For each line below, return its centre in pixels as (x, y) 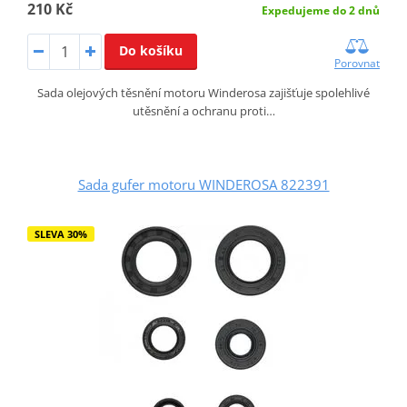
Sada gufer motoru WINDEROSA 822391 (203, 184)
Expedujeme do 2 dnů (321, 10)
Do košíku (150, 50)
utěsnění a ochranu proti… (203, 110)
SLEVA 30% (60, 233)
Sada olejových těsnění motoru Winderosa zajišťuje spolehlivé (203, 92)
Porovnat (357, 63)
